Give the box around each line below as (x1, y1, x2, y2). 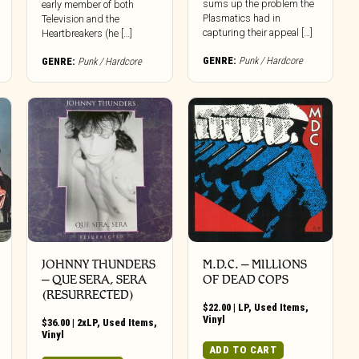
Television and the (42, 12, 120, 25)
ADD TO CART (209, 344, 277, 357)
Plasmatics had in (202, 11, 280, 24)
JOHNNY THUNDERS (42, 256, 156, 272)
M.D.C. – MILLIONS (202, 256, 307, 272)
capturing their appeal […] (202, 26, 313, 38)
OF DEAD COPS (202, 272, 288, 288)
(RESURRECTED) (42, 287, 135, 303)
